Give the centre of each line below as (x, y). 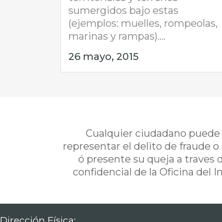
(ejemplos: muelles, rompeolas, (143, 24)
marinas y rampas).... (117, 36)
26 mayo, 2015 (104, 57)
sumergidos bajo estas (123, 11)
